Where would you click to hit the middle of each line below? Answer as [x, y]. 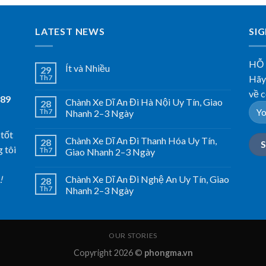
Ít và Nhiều [87, 68]
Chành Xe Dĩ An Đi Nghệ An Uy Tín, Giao [147, 179]
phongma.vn [168, 252]
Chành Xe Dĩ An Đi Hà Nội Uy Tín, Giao [144, 102]
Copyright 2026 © [109, 252]
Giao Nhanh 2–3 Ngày [110, 151]
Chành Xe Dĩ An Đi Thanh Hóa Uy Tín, [141, 140]
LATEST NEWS [70, 31]
